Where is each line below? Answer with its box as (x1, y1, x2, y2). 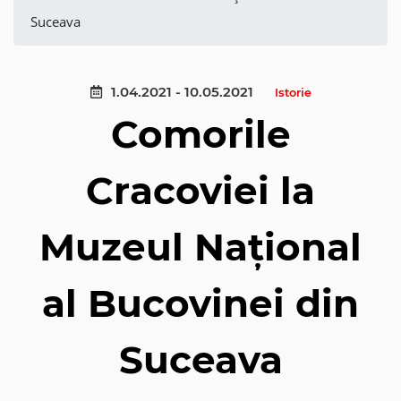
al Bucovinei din (42, 280, 359, 327)
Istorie (274, 86, 311, 99)
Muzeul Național (39, 224, 362, 270)
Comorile (110, 111, 291, 158)
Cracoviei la (86, 167, 315, 214)
